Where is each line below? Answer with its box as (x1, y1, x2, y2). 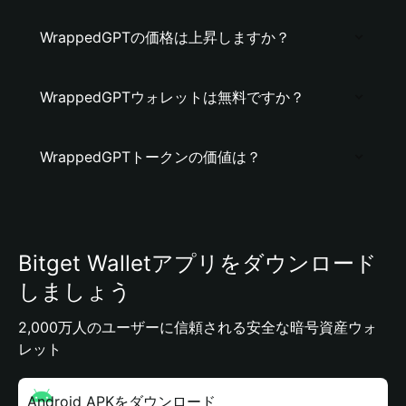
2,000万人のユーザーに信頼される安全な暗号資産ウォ (18, 318, 377, 336)
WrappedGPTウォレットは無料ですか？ (40, 88, 304, 106)
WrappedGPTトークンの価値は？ (40, 148, 261, 166)
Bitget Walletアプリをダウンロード (18, 250, 377, 276)
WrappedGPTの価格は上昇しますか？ (40, 28, 290, 46)
